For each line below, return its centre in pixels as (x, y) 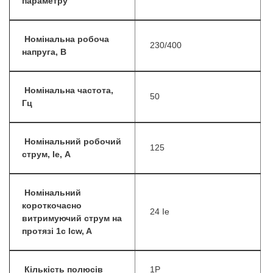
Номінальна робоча (67, 40)
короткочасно (52, 206)
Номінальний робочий (73, 142)
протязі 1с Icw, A (57, 232)
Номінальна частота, (69, 91)
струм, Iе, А (46, 155)
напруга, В (44, 52)
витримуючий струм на (72, 219)
